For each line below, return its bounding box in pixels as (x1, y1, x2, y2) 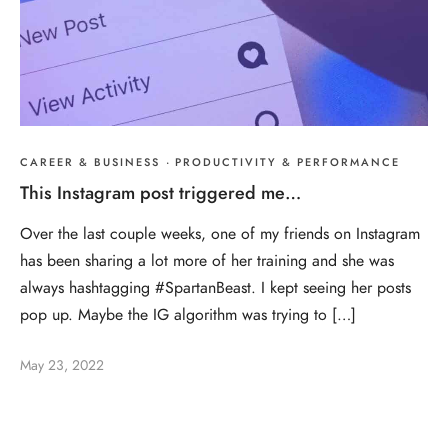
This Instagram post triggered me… (20, 180, 301, 206)
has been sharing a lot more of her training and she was (20, 250, 394, 273)
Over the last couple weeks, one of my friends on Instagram (20, 223, 420, 246)
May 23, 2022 (20, 355, 104, 375)
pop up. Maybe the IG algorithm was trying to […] (20, 304, 356, 327)
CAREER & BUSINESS (20, 155, 160, 171)
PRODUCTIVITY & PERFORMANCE (175, 155, 400, 171)
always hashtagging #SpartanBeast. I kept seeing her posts (20, 277, 411, 300)
